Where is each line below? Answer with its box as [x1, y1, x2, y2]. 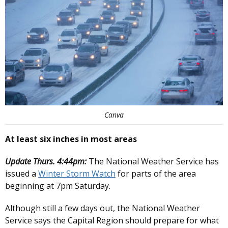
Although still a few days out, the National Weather [5, 203, 200, 214]
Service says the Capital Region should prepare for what [5, 215, 219, 226]
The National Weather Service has [89, 156, 219, 167]
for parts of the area [116, 168, 196, 180]
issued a [5, 168, 38, 180]
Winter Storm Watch [38, 168, 116, 180]
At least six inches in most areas [5, 133, 137, 145]
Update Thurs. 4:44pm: [5, 156, 89, 167]
